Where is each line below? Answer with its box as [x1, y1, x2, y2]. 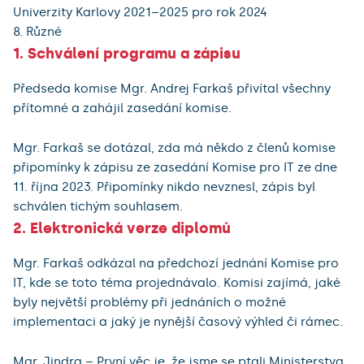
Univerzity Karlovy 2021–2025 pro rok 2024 [13, 5, 267, 20]
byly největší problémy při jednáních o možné [13, 295, 286, 310]
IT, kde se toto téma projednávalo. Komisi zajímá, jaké [13, 275, 340, 291]
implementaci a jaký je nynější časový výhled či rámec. [13, 314, 343, 330]
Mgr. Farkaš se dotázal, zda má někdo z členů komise [13, 141, 336, 156]
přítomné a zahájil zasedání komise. [13, 101, 232, 116]
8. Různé [13, 24, 62, 40]
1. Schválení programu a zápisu [13, 45, 240, 63]
